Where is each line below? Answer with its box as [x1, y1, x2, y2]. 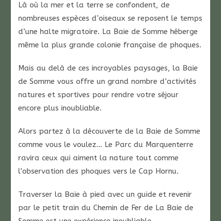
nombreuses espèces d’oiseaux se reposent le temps [18, 14, 203, 23]
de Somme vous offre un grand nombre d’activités [18, 77, 197, 86]
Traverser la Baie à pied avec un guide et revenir [18, 190, 192, 199]
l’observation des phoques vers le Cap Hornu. [18, 167, 179, 176]
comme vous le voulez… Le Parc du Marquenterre [18, 140, 194, 149]
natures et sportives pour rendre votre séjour [18, 90, 179, 99]
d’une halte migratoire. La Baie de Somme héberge [18, 27, 198, 36]
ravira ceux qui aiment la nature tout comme [18, 153, 179, 162]
